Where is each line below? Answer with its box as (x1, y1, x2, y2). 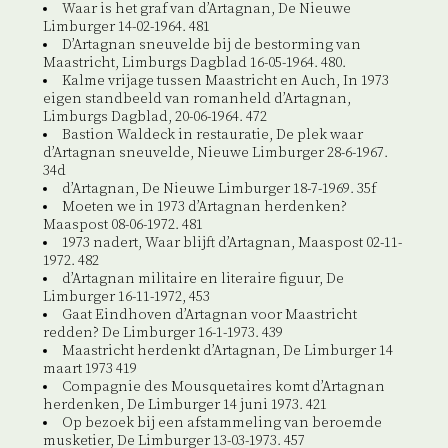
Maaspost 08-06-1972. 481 (42, 216, 203, 235)
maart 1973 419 (42, 360, 137, 379)
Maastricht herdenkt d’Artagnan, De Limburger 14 (61, 342, 393, 361)
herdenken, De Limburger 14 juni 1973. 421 (42, 396, 327, 415)
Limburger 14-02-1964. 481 (42, 18, 210, 37)
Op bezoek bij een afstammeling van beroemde (61, 414, 382, 433)
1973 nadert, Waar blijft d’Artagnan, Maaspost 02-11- (61, 234, 402, 253)
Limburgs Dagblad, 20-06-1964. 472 (42, 108, 267, 127)
